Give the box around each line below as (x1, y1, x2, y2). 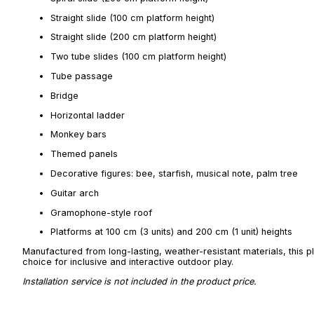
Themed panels (50, 149, 118, 160)
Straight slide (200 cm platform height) (50, 32, 217, 43)
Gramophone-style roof (50, 207, 152, 218)
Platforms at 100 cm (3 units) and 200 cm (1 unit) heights (50, 226, 292, 238)
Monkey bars (50, 129, 107, 140)
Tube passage (50, 70, 113, 81)
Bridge (50, 90, 78, 101)
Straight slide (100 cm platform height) (50, 12, 214, 23)
